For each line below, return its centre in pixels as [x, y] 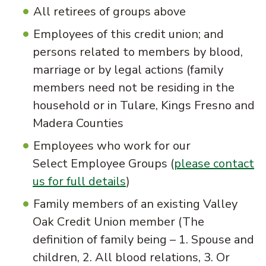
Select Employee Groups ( [103, 163]
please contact [214, 163]
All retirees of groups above [110, 11]
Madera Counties [78, 123]
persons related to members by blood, [138, 52]
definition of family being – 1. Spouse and [143, 239]
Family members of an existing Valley [135, 204]
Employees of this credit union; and [129, 34]
